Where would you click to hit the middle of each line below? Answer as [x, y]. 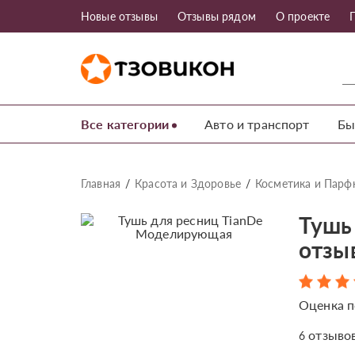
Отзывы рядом [216, 16]
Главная [101, 183]
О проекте [303, 16]
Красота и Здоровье [188, 183]
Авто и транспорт [257, 124]
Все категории [125, 124]
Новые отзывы [119, 16]
